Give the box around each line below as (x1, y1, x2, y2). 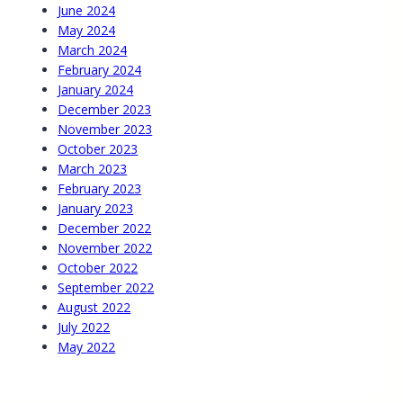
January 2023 (58, 200, 134, 218)
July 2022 (58, 318, 111, 336)
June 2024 (58, 2, 116, 20)
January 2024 (58, 81, 134, 99)
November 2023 (58, 121, 153, 139)
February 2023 (58, 180, 142, 198)
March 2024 (58, 41, 128, 59)
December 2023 (58, 101, 152, 119)
